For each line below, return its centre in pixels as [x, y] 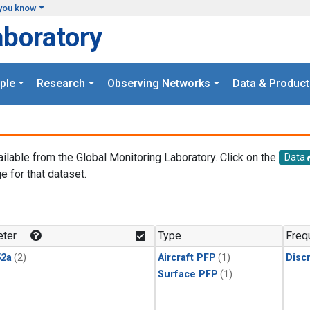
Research [61, 84]
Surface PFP [188, 275]
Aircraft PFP [187, 258]
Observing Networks [159, 84]
